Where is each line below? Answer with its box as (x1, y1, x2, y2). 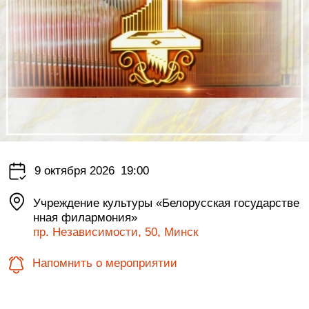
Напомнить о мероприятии (32, 257, 178, 270)
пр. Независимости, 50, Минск (33, 225, 199, 239)
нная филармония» (33, 210, 141, 224)
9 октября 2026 (34, 164, 114, 178)
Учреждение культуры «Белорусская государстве (33, 196, 300, 210)
